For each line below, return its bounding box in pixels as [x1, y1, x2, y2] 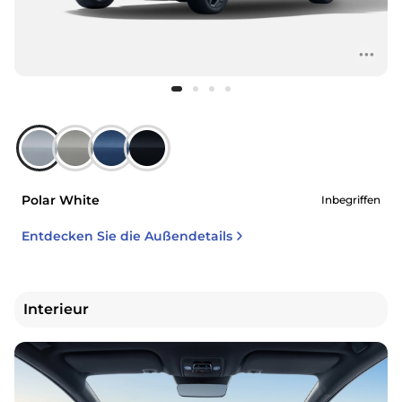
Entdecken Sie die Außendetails [22, 228, 232, 245]
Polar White [22, 192, 100, 209]
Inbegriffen [321, 193, 380, 207]
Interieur [23, 301, 89, 319]
